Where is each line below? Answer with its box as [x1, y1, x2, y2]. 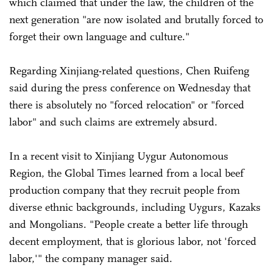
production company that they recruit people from [9, 183, 240, 197]
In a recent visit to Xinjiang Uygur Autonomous [9, 149, 229, 163]
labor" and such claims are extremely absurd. [9, 115, 218, 129]
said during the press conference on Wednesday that [9, 80, 250, 94]
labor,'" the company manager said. [9, 251, 175, 265]
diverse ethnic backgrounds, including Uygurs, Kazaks [9, 200, 261, 214]
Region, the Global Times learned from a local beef [9, 166, 244, 180]
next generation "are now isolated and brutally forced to [9, 12, 263, 26]
